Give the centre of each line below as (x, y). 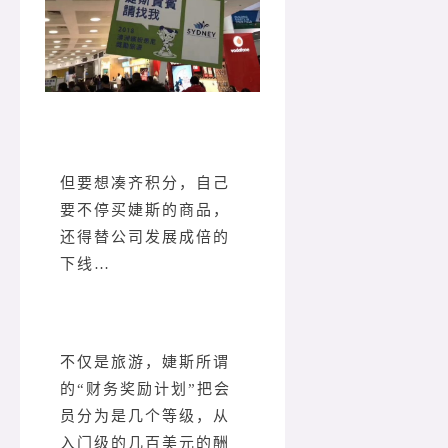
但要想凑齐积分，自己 (145, 183)
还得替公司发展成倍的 (145, 237)
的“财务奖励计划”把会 (145, 389)
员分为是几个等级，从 (145, 416)
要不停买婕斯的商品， (145, 210)
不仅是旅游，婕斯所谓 (145, 362)
